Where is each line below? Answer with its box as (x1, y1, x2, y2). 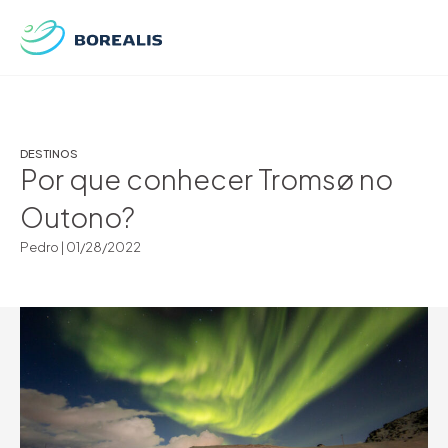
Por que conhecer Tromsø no (20, 162, 393, 197)
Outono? (20, 200, 135, 235)
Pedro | (20, 239, 66, 256)
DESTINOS (20, 146, 78, 161)
